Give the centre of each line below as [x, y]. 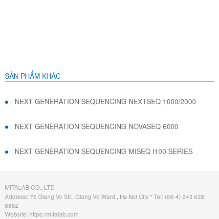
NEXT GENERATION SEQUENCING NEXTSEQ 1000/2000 [105, 101]
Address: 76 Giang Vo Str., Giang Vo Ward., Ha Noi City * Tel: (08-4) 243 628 [105, 197]
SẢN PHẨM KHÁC [33, 76]
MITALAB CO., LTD [30, 187]
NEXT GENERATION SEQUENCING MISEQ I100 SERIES [104, 151]
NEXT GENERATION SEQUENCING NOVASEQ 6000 [97, 126]
